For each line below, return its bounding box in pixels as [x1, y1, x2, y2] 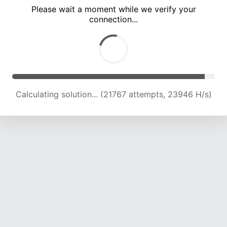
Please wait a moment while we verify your [31, 4, 196, 15]
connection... [89, 14, 138, 25]
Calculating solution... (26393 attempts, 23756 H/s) [14, 89, 213, 100]
